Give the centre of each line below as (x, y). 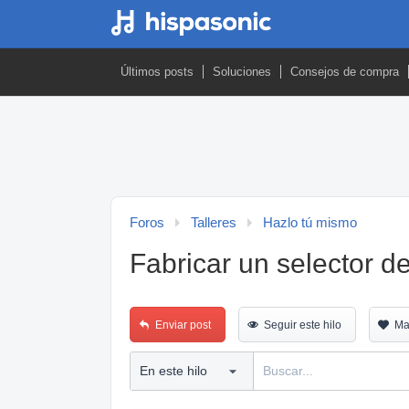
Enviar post (183, 325)
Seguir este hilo (303, 325)
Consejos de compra (345, 72)
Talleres (214, 223)
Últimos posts (157, 72)
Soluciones (242, 72)
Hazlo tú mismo (310, 223)
